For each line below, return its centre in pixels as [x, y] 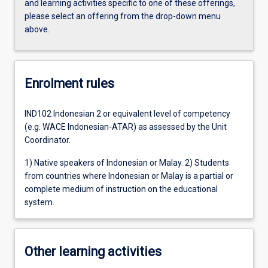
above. [37, 29]
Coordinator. [48, 140]
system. [39, 202]
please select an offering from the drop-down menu [123, 16]
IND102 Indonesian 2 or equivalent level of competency [127, 113]
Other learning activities [93, 252]
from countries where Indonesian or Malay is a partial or [129, 176]
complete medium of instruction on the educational [121, 189]
